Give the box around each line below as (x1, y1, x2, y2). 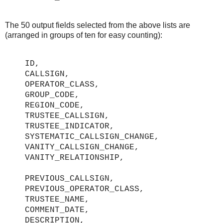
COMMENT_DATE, (25, 205, 90, 215)
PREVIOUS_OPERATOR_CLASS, (25, 184, 144, 194)
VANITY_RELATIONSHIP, (25, 153, 124, 162)
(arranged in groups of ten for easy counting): (5, 30, 162, 39)
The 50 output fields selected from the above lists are (5, 20, 190, 29)
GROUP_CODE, (25, 90, 80, 100)
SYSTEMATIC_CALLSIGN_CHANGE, (25, 132, 159, 141)
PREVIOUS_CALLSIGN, (25, 174, 114, 183)
